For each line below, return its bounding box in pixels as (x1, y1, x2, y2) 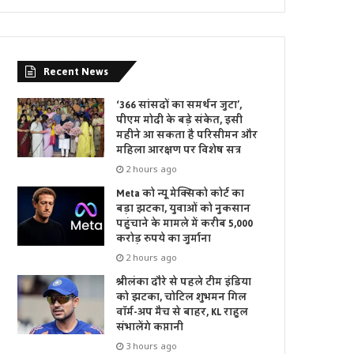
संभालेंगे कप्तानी (116, 318, 184, 337)
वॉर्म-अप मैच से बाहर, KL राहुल (116, 303, 249, 322)
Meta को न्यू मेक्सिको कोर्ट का (116, 184, 245, 204)
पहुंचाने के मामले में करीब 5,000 (116, 214, 254, 234)
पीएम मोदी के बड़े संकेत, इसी (116, 111, 243, 130)
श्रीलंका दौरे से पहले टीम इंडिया (116, 273, 252, 292)
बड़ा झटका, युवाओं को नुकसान (116, 199, 251, 219)
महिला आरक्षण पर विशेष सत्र (116, 141, 242, 160)
